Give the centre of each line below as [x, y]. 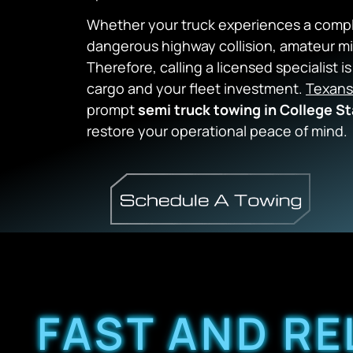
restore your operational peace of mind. [217, 131]
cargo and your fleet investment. [196, 89]
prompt [112, 110]
